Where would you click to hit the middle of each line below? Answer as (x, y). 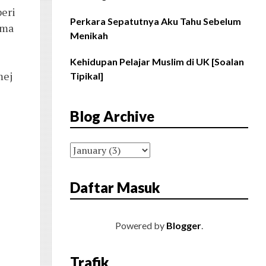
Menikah (89, 36)
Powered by (141, 226)
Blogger (184, 226)
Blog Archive (112, 116)
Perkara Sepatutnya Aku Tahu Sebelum (156, 21)
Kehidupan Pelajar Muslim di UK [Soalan (157, 62)
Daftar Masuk (115, 188)
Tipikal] (87, 76)
